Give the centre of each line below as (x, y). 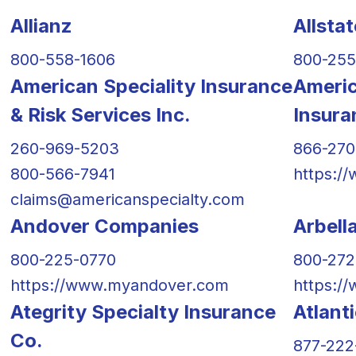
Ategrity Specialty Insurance (143, 311)
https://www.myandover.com (119, 285)
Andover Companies (104, 226)
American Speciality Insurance (151, 86)
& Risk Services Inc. (100, 114)
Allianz (41, 25)
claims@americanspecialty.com (127, 199)
